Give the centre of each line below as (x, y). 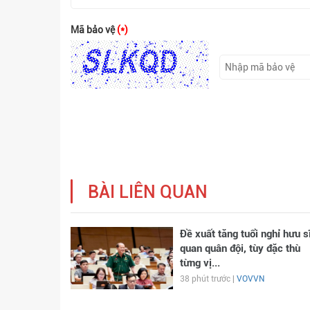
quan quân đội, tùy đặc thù (240, 248)
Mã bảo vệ (94, 30)
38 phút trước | (208, 279)
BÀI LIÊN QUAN (148, 192)
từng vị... (200, 263)
